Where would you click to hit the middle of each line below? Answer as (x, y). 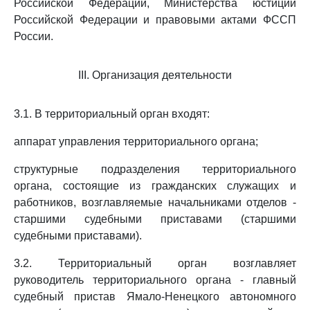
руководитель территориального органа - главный (155, 280)
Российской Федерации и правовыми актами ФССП (155, 20)
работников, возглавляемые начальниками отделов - (155, 202)
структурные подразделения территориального (155, 169)
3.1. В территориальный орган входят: (112, 114)
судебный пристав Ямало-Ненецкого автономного (155, 297)
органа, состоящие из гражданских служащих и (155, 186)
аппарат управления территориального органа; (136, 142)
